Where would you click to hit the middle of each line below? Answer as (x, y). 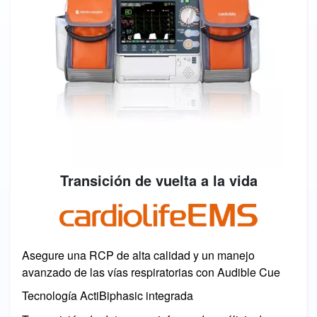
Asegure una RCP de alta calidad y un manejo (138, 255)
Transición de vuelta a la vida (158, 180)
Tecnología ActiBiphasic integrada (108, 296)
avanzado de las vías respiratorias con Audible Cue (151, 272)
